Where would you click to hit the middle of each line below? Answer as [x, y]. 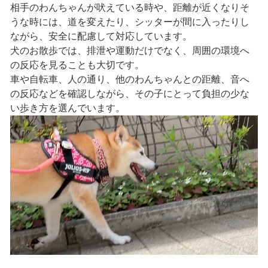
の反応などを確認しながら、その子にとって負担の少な [130, 93]
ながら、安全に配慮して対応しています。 [101, 36]
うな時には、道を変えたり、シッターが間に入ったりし [130, 22]
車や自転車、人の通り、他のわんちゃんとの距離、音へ [130, 79]
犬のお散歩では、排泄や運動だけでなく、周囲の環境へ [130, 50]
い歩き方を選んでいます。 [67, 108]
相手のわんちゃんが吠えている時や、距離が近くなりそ [130, 7]
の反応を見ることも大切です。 [77, 65]
